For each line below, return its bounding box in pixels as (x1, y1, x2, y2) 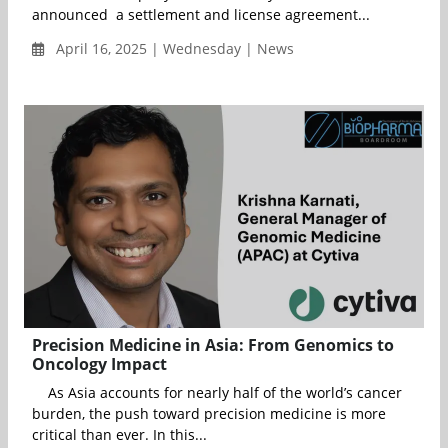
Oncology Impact (32, 353, 167, 376)
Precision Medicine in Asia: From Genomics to (32, 334, 394, 357)
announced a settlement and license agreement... (32, 5, 370, 25)
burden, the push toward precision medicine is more (32, 404, 386, 424)
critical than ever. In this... (32, 425, 207, 445)
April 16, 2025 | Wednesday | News (52, 39, 294, 59)
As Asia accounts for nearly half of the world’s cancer (32, 383, 402, 403)
